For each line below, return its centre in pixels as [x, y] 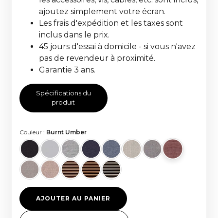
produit [64, 102]
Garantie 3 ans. [67, 70]
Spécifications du [63, 93]
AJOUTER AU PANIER [73, 199]
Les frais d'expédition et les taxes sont [111, 23]
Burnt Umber [66, 132]
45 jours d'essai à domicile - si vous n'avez [117, 46]
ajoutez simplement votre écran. [102, 11]
